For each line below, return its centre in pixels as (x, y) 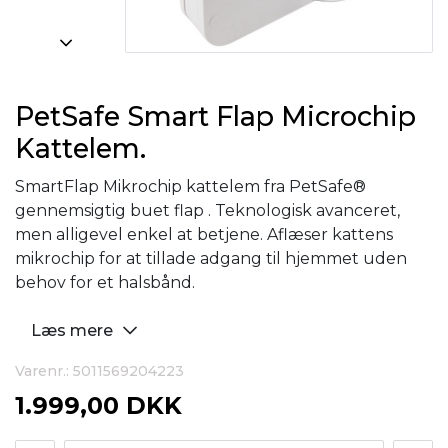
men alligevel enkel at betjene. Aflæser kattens (204, 234)
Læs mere (74, 330)
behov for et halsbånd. (105, 282)
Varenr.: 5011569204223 (99, 371)
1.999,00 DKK (98, 405)
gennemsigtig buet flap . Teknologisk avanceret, (207, 210)
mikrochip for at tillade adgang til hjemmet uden (211, 258)
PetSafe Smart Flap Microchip (215, 116)
